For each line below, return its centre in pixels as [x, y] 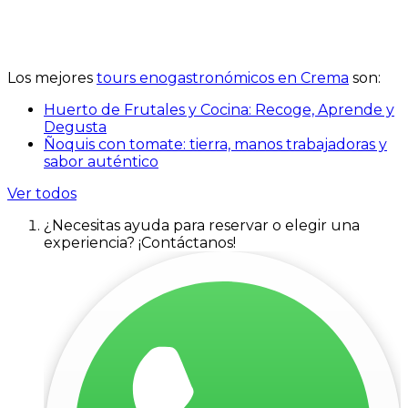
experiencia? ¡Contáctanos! [140, 242]
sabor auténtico [101, 161]
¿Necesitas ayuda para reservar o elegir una [202, 225]
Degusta [75, 127]
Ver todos [42, 193]
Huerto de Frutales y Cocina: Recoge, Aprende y [219, 109]
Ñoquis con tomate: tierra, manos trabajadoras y [215, 144]
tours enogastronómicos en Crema [223, 77]
